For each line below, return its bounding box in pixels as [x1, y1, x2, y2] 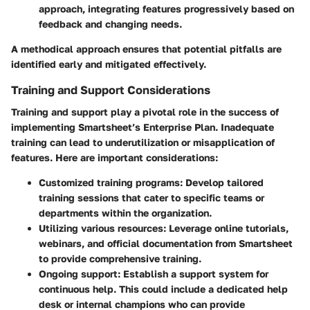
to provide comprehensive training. [39, 253, 201, 265]
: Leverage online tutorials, [163, 222, 289, 235]
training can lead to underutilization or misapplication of [11, 136, 275, 149]
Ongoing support [39, 268, 118, 280]
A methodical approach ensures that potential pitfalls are [11, 43, 282, 55]
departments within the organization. [39, 207, 212, 219]
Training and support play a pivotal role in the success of [11, 106, 279, 118]
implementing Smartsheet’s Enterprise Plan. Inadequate [11, 121, 274, 134]
